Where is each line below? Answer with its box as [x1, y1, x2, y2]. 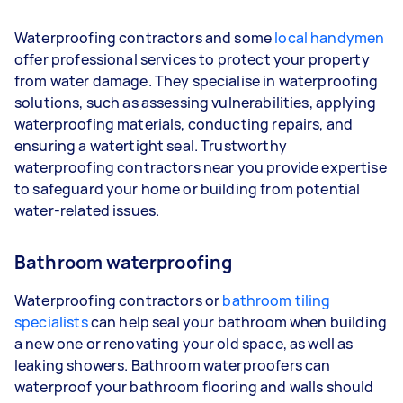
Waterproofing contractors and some [14, 27, 275, 48]
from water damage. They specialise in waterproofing [14, 70, 379, 91]
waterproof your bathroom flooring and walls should [14, 376, 374, 397]
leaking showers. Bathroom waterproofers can [14, 354, 331, 375]
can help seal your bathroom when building [87, 311, 387, 332]
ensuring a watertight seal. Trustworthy [14, 135, 287, 156]
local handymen [274, 27, 385, 48]
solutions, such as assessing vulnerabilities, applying [14, 92, 377, 112]
